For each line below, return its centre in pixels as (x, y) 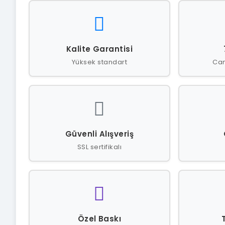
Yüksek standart (99, 62)
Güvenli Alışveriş (99, 134)
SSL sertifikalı (99, 147)
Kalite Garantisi (99, 49)
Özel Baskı (99, 219)
